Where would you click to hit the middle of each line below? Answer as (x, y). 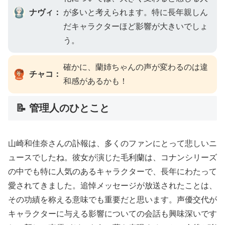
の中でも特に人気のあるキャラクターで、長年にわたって (113, 172)
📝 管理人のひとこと (63, 108)
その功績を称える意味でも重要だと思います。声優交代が (113, 200)
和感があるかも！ (95, 81)
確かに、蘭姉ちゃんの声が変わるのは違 (136, 67)
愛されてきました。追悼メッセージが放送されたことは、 (113, 186)
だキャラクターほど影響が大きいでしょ (136, 26)
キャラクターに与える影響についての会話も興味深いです (113, 214)
